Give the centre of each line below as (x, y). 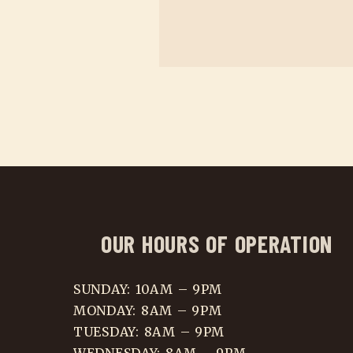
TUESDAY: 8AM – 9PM (149, 331)
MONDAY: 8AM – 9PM (148, 310)
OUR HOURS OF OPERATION (217, 243)
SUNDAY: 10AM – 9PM (148, 289)
